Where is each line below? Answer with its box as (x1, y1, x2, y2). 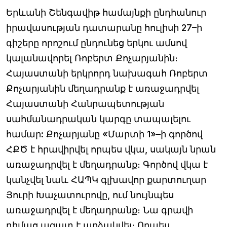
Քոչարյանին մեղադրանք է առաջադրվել (6, 83, 199, 94)
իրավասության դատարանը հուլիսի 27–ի (6, 22, 202, 33)
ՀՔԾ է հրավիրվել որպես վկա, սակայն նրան (6, 143, 216, 155)
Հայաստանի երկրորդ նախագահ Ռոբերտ (6, 67, 208, 79)
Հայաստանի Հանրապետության (6, 98, 164, 109)
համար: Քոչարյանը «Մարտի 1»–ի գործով (6, 128, 203, 139)
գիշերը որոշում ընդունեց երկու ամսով (6, 37, 187, 48)
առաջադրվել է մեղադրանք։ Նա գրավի (6, 204, 193, 215)
